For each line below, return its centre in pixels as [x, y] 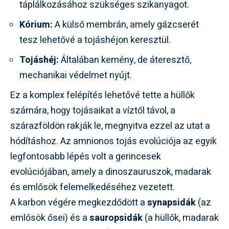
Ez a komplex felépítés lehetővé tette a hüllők [102, 95]
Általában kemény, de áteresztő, [125, 60]
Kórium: [36, 25]
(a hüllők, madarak [181, 218]
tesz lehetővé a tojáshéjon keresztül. [95, 40]
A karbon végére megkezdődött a [79, 202]
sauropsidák [116, 218]
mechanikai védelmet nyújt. [76, 75]
